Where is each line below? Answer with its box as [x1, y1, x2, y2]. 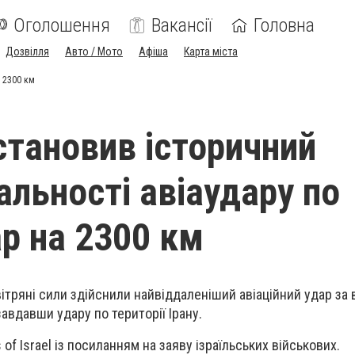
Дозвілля [6, 45, 49, 58]
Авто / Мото [65, 45, 123, 58]
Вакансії [151, 14, 212, 36]
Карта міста [184, 45, 238, 58]
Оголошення [13, 14, 110, 36]
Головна [254, 14, 315, 36]
